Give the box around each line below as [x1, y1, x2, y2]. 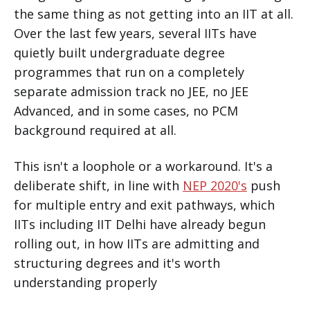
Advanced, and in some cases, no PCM [14, 102, 238, 119]
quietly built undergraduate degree [14, 44, 225, 61]
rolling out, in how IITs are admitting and [14, 235, 259, 252]
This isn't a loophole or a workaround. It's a [14, 157, 273, 174]
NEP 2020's [183, 176, 247, 194]
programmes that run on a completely [14, 63, 244, 80]
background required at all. [14, 121, 176, 138]
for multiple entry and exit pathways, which [14, 196, 275, 213]
